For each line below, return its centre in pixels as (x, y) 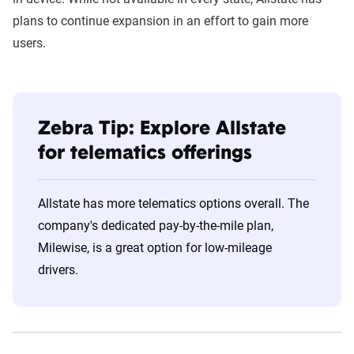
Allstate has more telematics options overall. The (173, 203)
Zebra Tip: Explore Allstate (162, 130)
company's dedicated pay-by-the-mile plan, (156, 226)
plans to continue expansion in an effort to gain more (160, 21)
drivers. (60, 270)
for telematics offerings (145, 154)
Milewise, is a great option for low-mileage (155, 248)
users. (31, 43)
